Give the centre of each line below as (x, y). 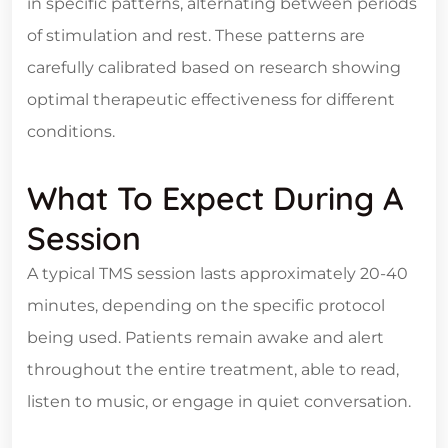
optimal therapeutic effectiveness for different (211, 100)
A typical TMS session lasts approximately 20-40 (217, 274)
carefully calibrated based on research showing (214, 68)
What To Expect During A (215, 198)
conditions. (71, 132)
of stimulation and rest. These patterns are (196, 36)
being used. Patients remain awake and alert (205, 338)
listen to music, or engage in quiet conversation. (219, 402)
